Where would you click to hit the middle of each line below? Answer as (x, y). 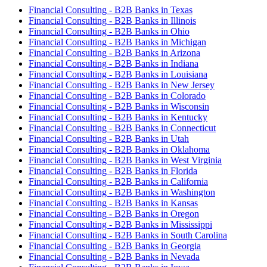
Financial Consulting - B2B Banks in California (118, 181)
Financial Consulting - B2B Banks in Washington (122, 192)
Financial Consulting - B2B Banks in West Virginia (125, 160)
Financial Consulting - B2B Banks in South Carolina (128, 235)
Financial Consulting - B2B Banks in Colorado (117, 95)
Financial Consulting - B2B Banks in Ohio (109, 31)
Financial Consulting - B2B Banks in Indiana (114, 63)
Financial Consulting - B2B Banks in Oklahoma (119, 149)
